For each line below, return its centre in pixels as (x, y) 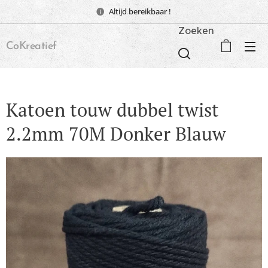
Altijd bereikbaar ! (141, 11)
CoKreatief (31, 46)
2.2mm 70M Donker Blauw (116, 134)
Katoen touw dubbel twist (112, 110)
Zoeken (196, 30)
